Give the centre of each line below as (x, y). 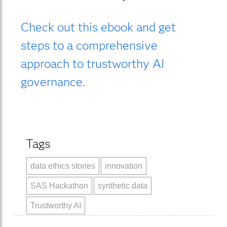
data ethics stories (63, 166)
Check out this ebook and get (98, 27)
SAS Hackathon (60, 185)
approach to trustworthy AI (92, 63)
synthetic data (123, 185)
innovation (124, 166)
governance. (53, 82)
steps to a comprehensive (89, 45)
